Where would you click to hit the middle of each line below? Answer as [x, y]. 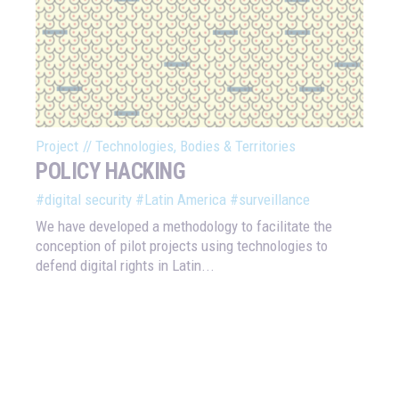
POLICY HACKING [110, 172]
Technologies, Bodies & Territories [195, 147]
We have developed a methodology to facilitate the [184, 227]
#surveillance [270, 200]
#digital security [84, 200]
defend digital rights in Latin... [125, 266]
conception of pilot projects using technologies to [182, 246]
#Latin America [181, 200]
